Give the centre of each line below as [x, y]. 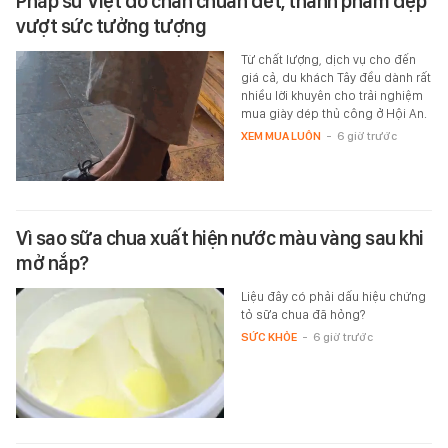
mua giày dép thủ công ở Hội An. [333, 113]
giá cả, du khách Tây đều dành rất [335, 77]
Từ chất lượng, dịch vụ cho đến [328, 59]
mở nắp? [52, 262]
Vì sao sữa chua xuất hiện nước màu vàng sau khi [220, 237]
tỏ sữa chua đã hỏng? [302, 314]
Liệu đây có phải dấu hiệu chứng [333, 296]
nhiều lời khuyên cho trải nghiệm [331, 95]
